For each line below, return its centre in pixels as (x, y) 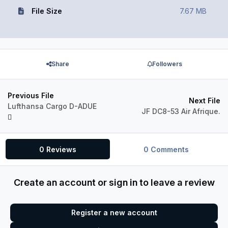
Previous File (31, 95)
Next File (205, 101)
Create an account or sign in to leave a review (114, 182)
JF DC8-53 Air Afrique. (181, 111)
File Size (47, 11)
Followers (167, 64)
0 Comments (166, 149)
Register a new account (114, 212)
